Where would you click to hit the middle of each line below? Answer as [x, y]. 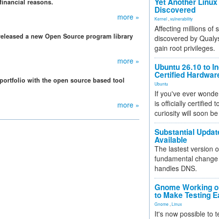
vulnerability [181, 19]
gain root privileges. [185, 48]
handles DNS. [176, 168]
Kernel [161, 19]
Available [171, 140]
